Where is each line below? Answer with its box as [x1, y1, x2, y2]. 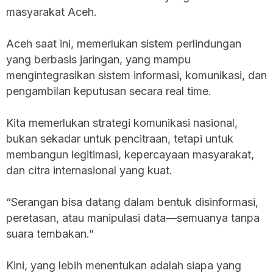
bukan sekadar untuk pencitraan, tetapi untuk [6, 132, 233, 145]
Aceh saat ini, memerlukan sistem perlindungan [6, 37, 241, 50]
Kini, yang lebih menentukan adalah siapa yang [6, 258, 241, 272]
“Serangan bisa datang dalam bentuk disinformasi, [6, 195, 258, 208]
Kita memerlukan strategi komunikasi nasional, [6, 116, 238, 129]
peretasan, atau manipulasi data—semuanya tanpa [6, 211, 260, 224]
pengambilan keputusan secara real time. [6, 84, 211, 97]
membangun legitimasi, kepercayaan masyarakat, [6, 147, 254, 161]
